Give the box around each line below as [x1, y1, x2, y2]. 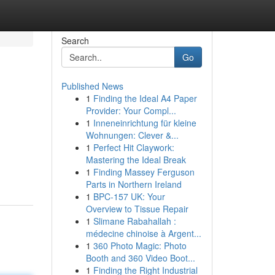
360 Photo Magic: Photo [93, 239, 187, 252]
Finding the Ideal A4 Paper [93, 92, 197, 104]
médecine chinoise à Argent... [85, 227, 201, 239]
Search [61, 34, 89, 47]
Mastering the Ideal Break [85, 153, 186, 166]
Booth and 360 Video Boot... [85, 252, 195, 264]
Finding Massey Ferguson [93, 166, 195, 178]
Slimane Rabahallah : [93, 215, 176, 227]
